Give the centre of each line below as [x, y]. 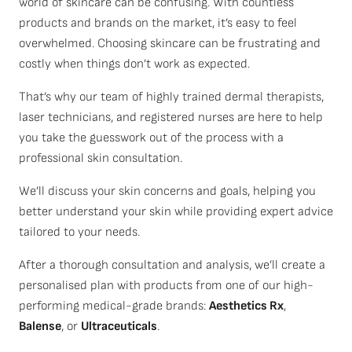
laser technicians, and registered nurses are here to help [171, 117]
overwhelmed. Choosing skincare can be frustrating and [170, 44]
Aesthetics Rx [246, 306]
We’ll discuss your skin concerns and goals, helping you [167, 191]
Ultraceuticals [119, 326]
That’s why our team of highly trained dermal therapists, [171, 97]
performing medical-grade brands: [114, 306]
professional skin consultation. [101, 158]
